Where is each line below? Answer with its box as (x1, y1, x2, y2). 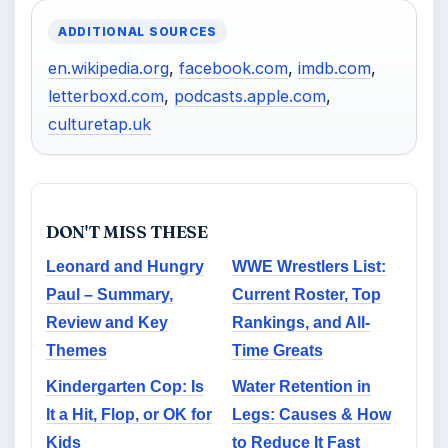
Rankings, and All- (232, 314, 370, 331)
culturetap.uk (48, 114, 151, 134)
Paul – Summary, (46, 286, 173, 303)
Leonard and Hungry (46, 258, 204, 275)
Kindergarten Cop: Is (46, 378, 204, 395)
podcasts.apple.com (174, 86, 326, 106)
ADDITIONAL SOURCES (58, 24, 217, 39)
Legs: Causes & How (232, 406, 391, 423)
